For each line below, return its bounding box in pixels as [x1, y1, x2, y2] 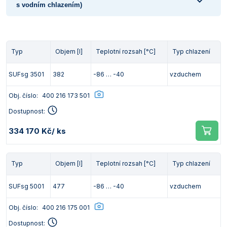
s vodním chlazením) [16, 1, 82, 9]
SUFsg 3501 [9, 70, 44, 78]
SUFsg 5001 [9, 182, 44, 190]
